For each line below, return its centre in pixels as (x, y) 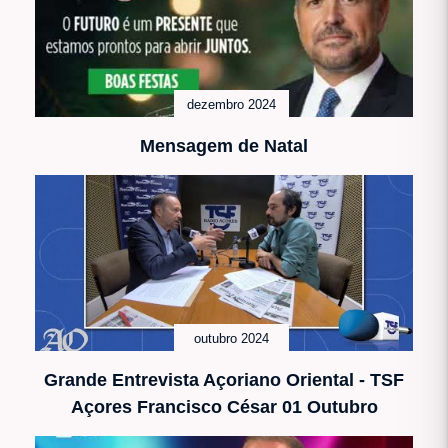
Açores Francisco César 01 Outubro (224, 406)
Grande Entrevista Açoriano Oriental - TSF (224, 379)
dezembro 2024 (231, 104)
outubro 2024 (231, 338)
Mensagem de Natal (224, 145)
